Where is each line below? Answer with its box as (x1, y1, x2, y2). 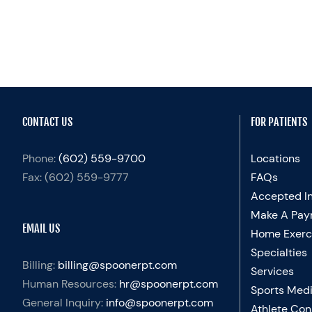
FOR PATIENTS (250, 114, 307, 129)
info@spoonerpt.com (106, 295, 213, 310)
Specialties (250, 244, 307, 260)
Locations (250, 150, 300, 166)
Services (250, 263, 294, 279)
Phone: (22, 150, 58, 166)
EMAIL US (22, 221, 60, 235)
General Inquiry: (22, 295, 106, 310)
